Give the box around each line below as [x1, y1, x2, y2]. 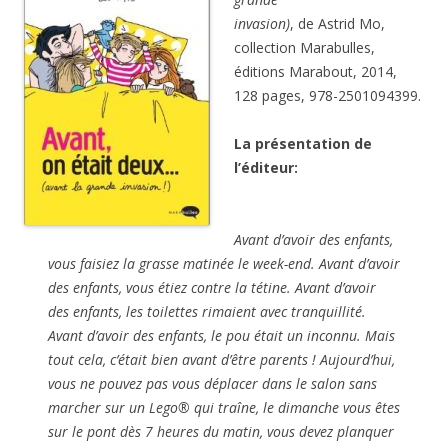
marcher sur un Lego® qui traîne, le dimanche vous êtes [48, 398, 400, 418]
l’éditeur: [234, 158, 298, 178]
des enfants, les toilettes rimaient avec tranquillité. [48, 302, 366, 322]
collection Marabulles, [234, 38, 375, 58]
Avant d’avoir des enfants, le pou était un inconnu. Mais [48, 326, 395, 346]
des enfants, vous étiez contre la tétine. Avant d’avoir [48, 278, 376, 298]
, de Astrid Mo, [290, 14, 385, 34]
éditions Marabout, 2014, [234, 62, 397, 82]
